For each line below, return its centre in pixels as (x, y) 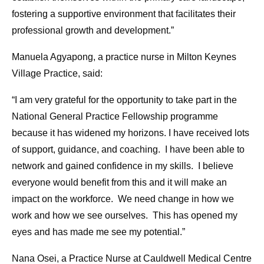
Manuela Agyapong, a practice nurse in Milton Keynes (124, 57)
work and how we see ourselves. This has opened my (125, 216)
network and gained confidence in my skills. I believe (123, 166)
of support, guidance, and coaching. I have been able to (128, 150)
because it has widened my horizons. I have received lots (131, 133)
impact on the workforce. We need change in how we (123, 199)
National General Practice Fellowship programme (115, 117)
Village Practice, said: (57, 74)
